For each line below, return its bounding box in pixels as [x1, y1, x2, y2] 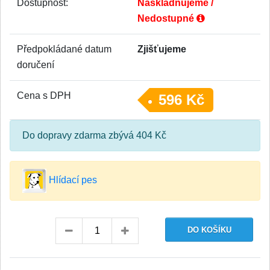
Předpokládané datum [17, 44, 111, 54]
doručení [17, 60, 54, 70]
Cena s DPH [17, 90, 71, 101]
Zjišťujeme [137, 44, 186, 54]
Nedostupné [137, 13, 196, 24]
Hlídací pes [46, 175, 97, 186]
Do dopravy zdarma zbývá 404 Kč [22, 130, 166, 140]
